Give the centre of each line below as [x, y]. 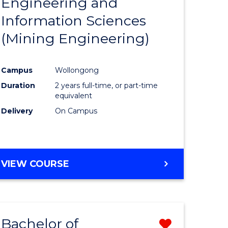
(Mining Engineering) [76, 39]
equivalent [74, 96]
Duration [18, 86]
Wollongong [77, 70]
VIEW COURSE [35, 164]
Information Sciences [74, 21]
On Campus [76, 111]
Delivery [17, 111]
